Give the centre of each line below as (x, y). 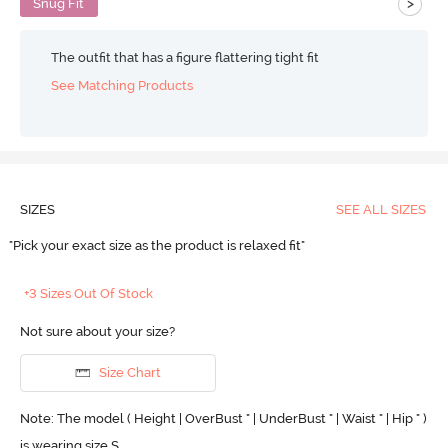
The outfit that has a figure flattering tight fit (185, 57)
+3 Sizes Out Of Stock (89, 293)
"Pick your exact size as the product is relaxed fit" (158, 245)
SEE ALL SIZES (380, 209)
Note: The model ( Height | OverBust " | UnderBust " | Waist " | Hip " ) (223, 419)
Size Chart (129, 373)
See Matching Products (122, 86)
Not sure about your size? (97, 331)
